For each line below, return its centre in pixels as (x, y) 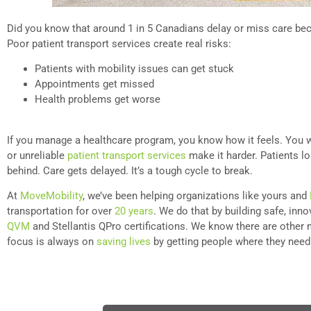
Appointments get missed (94, 84)
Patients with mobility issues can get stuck (134, 69)
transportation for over (61, 211)
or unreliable (37, 155)
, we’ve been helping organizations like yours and (196, 196)
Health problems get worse (98, 100)
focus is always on (52, 242)
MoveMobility (51, 196)
